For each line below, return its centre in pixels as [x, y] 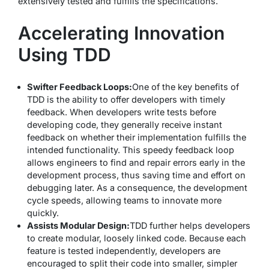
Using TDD [65, 55]
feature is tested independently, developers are [124, 251]
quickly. [43, 213]
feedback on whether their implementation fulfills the [137, 138]
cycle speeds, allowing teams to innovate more [124, 201]
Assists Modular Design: [78, 226]
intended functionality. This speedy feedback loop [131, 150]
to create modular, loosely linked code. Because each [137, 238]
